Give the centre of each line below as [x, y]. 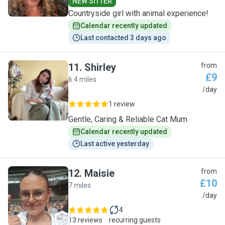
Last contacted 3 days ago [123, 38]
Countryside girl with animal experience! [138, 13]
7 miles [80, 185]
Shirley [100, 67]
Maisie [99, 173]
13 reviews [85, 220]
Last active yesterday [115, 144]
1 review [122, 104]
